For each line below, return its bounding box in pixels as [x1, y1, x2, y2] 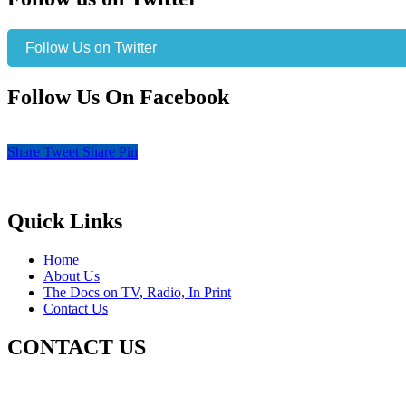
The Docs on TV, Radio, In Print [43, 284, 231, 300]
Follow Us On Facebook [7, 85, 229, 110]
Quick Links [7, 208, 122, 233]
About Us [43, 267, 100, 284]
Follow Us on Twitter [25, 40, 157, 56]
